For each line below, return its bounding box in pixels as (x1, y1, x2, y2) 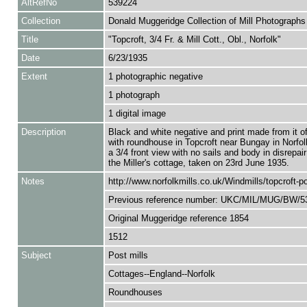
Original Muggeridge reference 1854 (108, 213, 249, 223)
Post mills (108, 250, 148, 260)
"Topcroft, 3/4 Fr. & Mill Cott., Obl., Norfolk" (108, 34, 281, 45)
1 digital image (108, 108, 166, 119)
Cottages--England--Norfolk (108, 269, 215, 279)
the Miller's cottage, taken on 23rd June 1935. (108, 158, 289, 168)
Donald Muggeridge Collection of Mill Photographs (108, 16, 306, 26)
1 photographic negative (108, 71, 203, 82)
